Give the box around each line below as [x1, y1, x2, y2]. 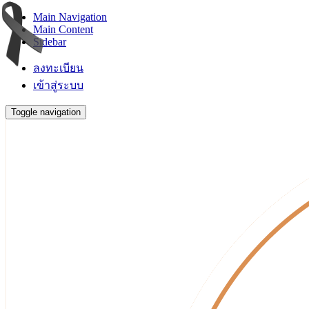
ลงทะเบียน [33, 62, 83, 74]
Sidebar [33, 36, 66, 48]
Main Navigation [33, 11, 107, 23]
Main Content [33, 23, 93, 35]
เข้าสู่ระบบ [33, 79, 83, 91]
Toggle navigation [11, 107, 81, 117]
